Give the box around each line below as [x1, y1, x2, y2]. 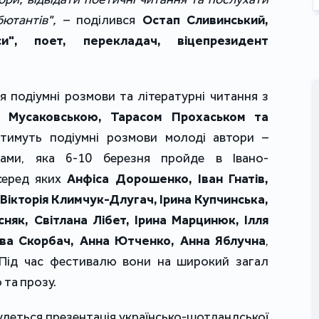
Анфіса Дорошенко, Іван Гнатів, [67, 171, 268, 187]
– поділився [56, 12, 142, 28]
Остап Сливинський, [142, 12, 268, 28]
